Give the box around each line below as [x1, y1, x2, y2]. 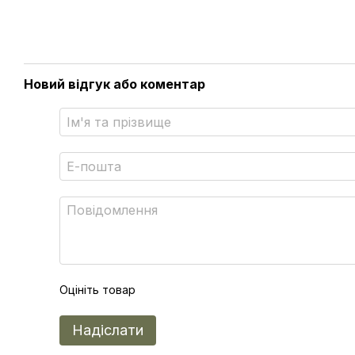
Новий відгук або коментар [24, 75, 205, 92]
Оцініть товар [59, 282, 136, 296]
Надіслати [72, 321, 143, 338]
